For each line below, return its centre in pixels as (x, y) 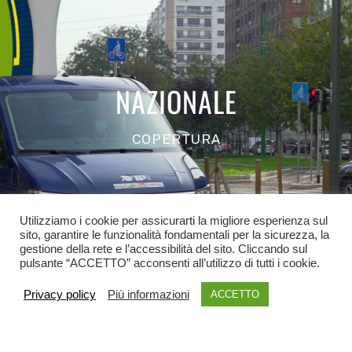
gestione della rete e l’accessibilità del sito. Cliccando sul (163, 249)
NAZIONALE (176, 101)
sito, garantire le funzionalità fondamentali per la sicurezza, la (174, 235)
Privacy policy (60, 294)
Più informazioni (148, 294)
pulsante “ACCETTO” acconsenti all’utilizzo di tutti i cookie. (170, 263)
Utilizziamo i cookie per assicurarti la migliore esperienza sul (174, 221)
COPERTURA (176, 139)
